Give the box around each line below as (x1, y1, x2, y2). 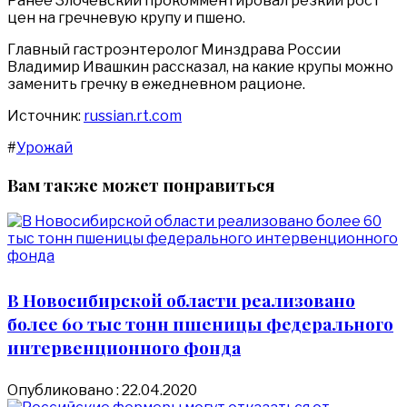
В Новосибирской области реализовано (7, 287, 355, 312)
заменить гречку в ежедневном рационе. (7, 74, 305, 93)
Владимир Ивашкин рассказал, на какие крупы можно (7, 57, 393, 75)
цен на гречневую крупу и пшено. (7, 8, 245, 26)
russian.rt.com (84, 106, 182, 124)
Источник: (7, 106, 84, 124)
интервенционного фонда (7, 334, 241, 359)
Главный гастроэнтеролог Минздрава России (7, 40, 341, 58)
